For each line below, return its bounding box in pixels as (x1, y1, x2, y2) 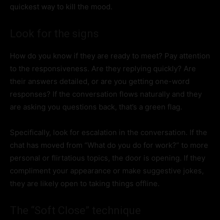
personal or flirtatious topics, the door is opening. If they (10, 153, 205, 163)
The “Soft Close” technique (10, 204, 141, 217)
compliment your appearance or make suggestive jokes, (10, 166, 204, 176)
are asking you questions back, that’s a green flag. (10, 102, 182, 112)
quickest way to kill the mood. (10, 2, 112, 12)
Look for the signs (10, 27, 99, 40)
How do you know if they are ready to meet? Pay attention (10, 51, 210, 61)
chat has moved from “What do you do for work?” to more (10, 140, 208, 150)
